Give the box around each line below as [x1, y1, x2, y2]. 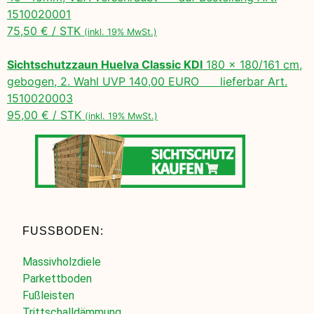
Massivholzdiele [22, 254, 102, 268]
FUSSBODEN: [22, 224, 101, 237]
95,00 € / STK [7, 108, 85, 123]
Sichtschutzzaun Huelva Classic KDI [7, 57, 203, 72]
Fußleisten [22, 288, 75, 302]
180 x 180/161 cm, [203, 57, 302, 72]
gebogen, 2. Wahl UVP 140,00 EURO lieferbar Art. [7, 74, 287, 89]
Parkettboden [22, 271, 93, 285]
